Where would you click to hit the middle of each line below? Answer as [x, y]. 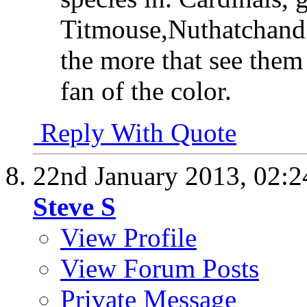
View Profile [128, 238]
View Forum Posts [160, 269]
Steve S [74, 207]
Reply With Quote [135, 133]
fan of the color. [146, 91]
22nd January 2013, [143, 176]
